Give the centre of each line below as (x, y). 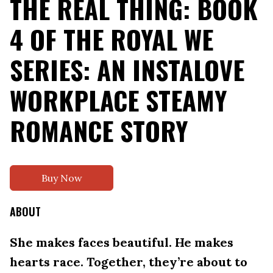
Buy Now (62, 178)
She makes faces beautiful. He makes (122, 242)
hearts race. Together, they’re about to (129, 261)
